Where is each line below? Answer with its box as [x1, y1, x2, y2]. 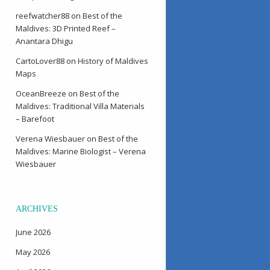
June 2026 [16, 227, 51, 237]
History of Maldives [78, 55, 148, 66]
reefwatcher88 [16, 10, 69, 21]
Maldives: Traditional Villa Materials [16, 101, 145, 111]
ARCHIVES [16, 204, 58, 213]
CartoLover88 [16, 55, 64, 66]
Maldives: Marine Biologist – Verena [16, 146, 146, 157]
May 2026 [16, 246, 50, 257]
